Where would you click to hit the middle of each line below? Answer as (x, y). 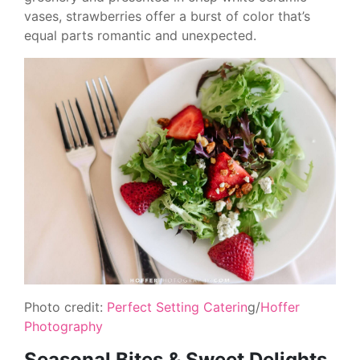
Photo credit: (65, 307)
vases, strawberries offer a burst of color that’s (167, 16)
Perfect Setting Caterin (177, 307)
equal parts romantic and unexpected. (140, 35)
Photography (63, 326)
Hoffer (280, 307)
